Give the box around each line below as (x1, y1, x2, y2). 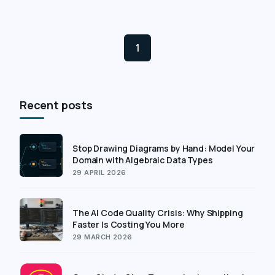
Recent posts (20, 97, 93, 112)
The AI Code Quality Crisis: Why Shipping (72, 206, 243, 219)
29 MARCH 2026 (72, 232, 133, 241)
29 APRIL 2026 (72, 168, 126, 177)
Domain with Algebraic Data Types (72, 153, 213, 166)
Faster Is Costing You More (72, 218, 185, 230)
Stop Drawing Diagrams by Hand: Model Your (72, 142, 255, 154)
